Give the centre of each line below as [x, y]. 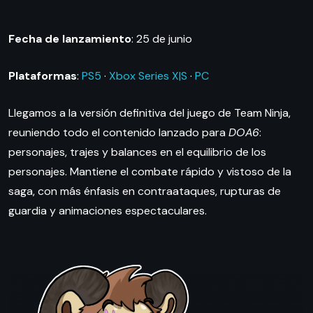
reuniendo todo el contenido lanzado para [118, 132]
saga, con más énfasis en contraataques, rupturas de [145, 191]
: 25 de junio [162, 38]
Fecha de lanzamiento [70, 38]
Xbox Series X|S [148, 75]
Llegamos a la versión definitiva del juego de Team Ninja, [150, 112]
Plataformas [43, 75]
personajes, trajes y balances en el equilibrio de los [137, 152]
